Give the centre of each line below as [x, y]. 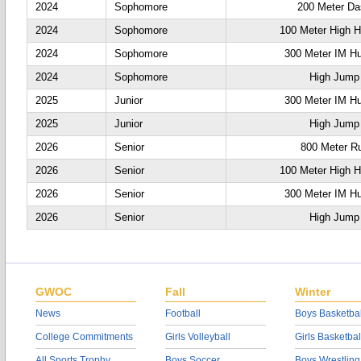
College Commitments [84, 337]
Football [183, 313]
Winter [313, 292]
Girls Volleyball [198, 337]
